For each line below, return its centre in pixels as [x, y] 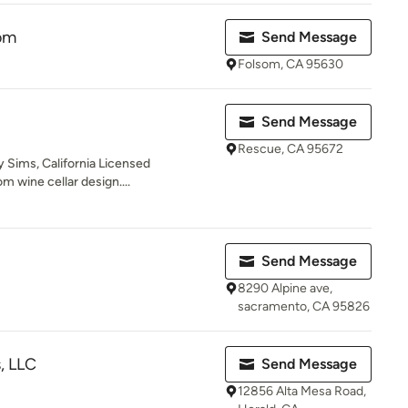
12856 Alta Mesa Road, [302, 391]
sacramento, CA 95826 [304, 306]
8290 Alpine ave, [285, 288]
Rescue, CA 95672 [291, 149]
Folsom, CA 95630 [291, 64]
